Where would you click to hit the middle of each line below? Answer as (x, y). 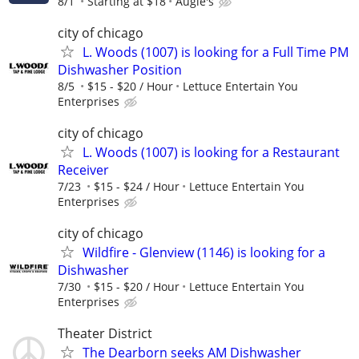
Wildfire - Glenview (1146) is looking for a (204, 253)
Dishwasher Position (120, 69)
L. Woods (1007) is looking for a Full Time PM (216, 52)
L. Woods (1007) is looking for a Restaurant (211, 152)
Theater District (105, 334)
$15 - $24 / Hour (137, 186)
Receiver (83, 170)
